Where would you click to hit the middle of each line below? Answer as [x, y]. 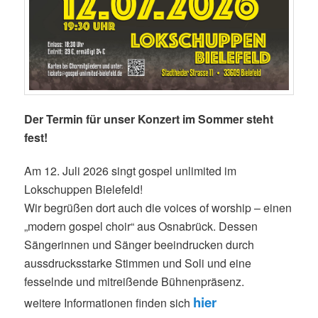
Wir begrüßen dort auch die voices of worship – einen [158, 208]
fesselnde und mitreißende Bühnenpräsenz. [135, 282]
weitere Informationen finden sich [109, 303]
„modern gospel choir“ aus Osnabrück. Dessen [141, 226]
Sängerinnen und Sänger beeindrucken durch [139, 245]
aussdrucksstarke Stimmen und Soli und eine [138, 263]
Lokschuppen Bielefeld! [84, 190]
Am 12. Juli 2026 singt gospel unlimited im [131, 171]
